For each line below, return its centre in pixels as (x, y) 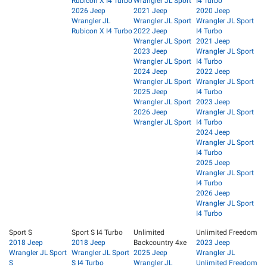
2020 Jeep (213, 11)
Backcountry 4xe (160, 243)
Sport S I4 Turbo (97, 233)
